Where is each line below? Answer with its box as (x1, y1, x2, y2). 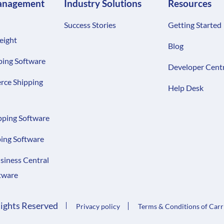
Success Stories (64, 20, 116, 30)
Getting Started (168, 20, 222, 30)
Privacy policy (76, 202, 120, 211)
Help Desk (168, 83, 204, 93)
